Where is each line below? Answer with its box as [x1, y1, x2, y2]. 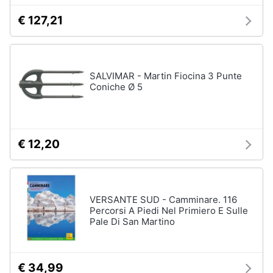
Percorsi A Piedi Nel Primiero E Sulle [90, 205, 248, 216]
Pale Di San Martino [90, 216, 175, 227]
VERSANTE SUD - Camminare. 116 [90, 194, 237, 205]
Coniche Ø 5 [90, 81, 143, 93]
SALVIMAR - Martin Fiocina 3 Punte [90, 70, 242, 82]
